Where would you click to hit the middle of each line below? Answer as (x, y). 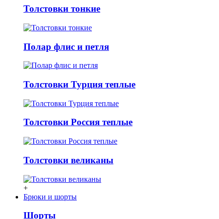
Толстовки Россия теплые (78, 122)
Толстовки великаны (68, 160)
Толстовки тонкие (62, 9)
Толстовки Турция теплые (79, 84)
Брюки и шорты (50, 197)
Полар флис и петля (66, 46)
